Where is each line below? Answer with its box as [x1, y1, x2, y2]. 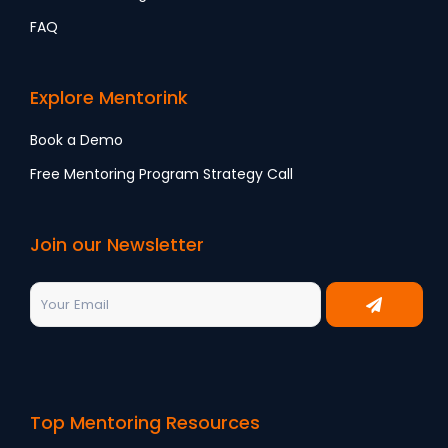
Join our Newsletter [30, 232, 204, 258]
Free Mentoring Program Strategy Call [30, 164, 293, 185]
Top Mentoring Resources [30, 410, 260, 436]
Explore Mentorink [30, 85, 188, 111]
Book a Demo [30, 130, 123, 151]
